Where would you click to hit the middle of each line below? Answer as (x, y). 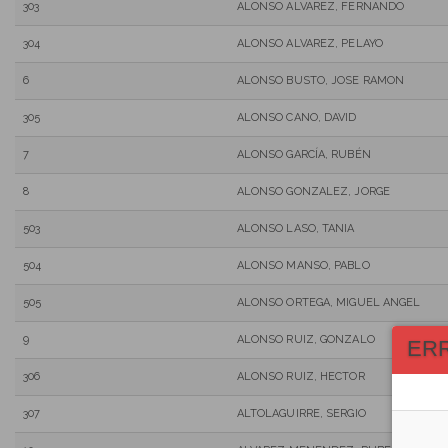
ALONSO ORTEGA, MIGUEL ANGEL (328, 302)
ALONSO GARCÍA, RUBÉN (303, 154)
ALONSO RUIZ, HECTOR (300, 376)
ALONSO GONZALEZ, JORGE (313, 191)
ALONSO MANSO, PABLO (303, 265)
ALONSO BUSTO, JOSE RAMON (320, 80)
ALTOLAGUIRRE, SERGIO (301, 413)
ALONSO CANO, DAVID (296, 117)
